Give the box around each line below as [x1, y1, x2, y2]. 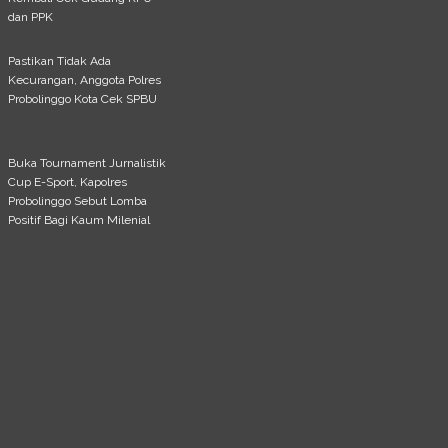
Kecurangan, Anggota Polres [8, 73, 162, 88]
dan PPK [8, 9, 54, 24]
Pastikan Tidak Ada [8, 54, 112, 69]
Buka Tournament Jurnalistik [8, 155, 167, 170]
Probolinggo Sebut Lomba [8, 193, 148, 208]
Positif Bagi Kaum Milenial [8, 212, 151, 227]
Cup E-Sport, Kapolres [8, 174, 128, 189]
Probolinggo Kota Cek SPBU [8, 92, 158, 107]
